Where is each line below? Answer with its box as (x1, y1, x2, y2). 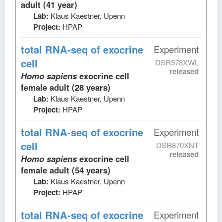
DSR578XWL (155, 56, 199, 67)
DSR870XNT (156, 139, 199, 150)
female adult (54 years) (21, 164, 111, 176)
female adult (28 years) (21, 81, 111, 93)
